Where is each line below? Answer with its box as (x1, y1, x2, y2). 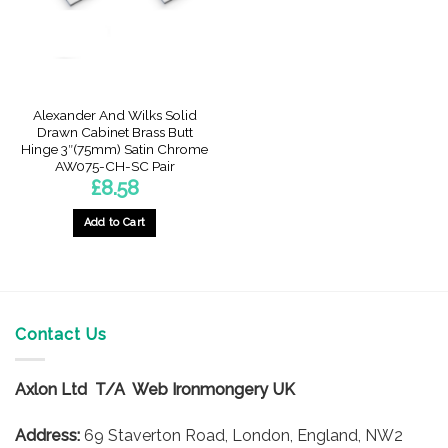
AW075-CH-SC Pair (54, 158, 175, 175)
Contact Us (15, 325, 107, 345)
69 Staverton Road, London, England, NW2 (80, 425, 403, 445)
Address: (15, 425, 80, 445)
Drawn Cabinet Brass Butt (36, 124, 193, 141)
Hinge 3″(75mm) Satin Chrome (21, 141, 208, 158)
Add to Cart (83, 216, 146, 230)
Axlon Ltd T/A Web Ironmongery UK (15, 379, 295, 399)
